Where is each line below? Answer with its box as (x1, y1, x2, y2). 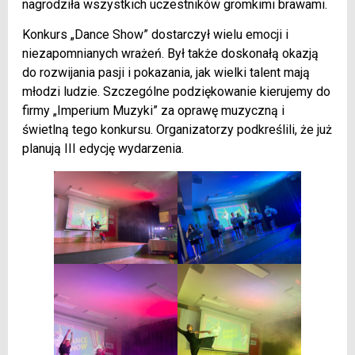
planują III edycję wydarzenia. (22, 141, 184, 157)
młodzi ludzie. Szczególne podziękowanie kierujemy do (22, 84, 330, 100)
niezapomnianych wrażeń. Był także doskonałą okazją (22, 46, 319, 62)
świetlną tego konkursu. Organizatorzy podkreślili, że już (22, 122, 332, 138)
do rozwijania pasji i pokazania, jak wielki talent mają (22, 65, 310, 81)
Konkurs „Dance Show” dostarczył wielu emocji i (22, 27, 288, 43)
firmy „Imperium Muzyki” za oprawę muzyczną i (22, 103, 284, 119)
